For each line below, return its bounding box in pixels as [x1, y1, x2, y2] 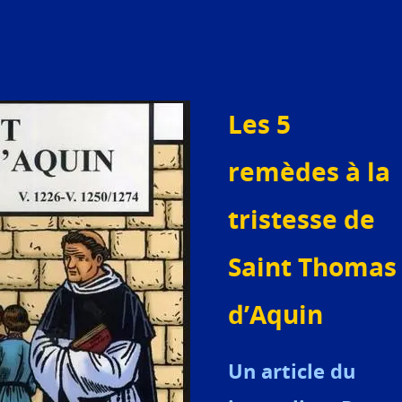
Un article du [228, 357, 355, 386]
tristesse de [228, 201, 375, 237]
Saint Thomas [228, 249, 397, 284]
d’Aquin [228, 296, 323, 332]
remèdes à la [228, 153, 390, 189]
